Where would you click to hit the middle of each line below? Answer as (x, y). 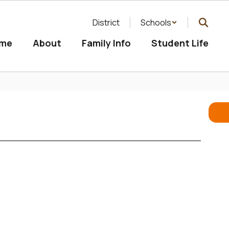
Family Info (106, 43)
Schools (156, 22)
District (106, 22)
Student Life (180, 43)
